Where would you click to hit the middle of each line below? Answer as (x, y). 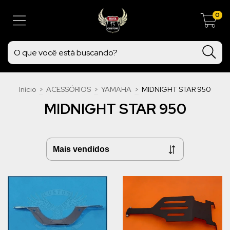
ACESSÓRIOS (69, 89)
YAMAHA (116, 89)
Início (27, 89)
